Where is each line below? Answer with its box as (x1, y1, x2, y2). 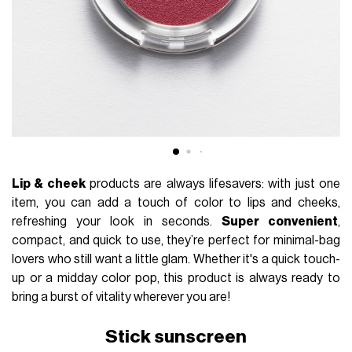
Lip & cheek (12, 177, 86, 190)
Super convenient (221, 214, 338, 228)
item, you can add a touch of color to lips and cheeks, (12, 196, 340, 209)
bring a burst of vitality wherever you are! (12, 290, 231, 303)
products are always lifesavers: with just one (85, 177, 340, 190)
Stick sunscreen (105, 327, 247, 346)
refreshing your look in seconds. (12, 214, 222, 228)
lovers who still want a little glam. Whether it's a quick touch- (12, 252, 340, 266)
